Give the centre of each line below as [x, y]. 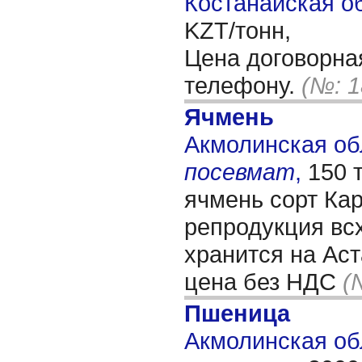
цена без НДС [263, 282]
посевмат [240, 172]
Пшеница [237, 313]
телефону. [243, 85]
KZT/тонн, [238, 30]
